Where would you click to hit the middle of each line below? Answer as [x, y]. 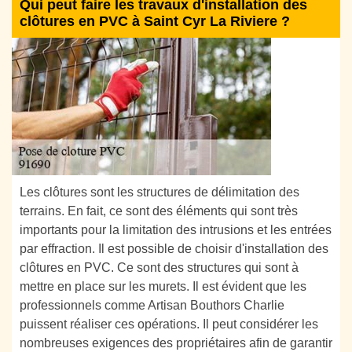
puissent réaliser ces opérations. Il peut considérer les [169, 324]
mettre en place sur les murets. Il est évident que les [163, 286]
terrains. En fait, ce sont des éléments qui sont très [159, 211]
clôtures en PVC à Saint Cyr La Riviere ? [155, 21]
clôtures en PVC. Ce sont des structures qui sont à [159, 267]
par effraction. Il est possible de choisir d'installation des [174, 248]
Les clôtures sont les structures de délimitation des [159, 192]
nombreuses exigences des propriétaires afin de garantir [176, 343]
